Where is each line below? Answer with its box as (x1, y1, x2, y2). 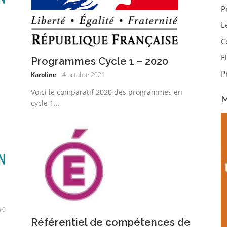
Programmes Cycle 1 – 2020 (31, 55, 169, 67)
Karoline (31, 70, 57, 79)
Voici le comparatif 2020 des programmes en (31, 87, 183, 97)
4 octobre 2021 (62, 70, 105, 79)
